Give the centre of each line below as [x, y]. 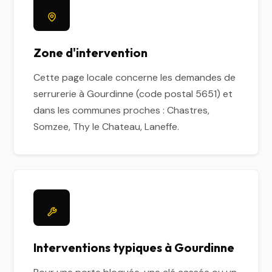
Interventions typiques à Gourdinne [134, 247]
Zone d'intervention [91, 53]
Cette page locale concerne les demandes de [135, 77]
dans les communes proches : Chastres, [122, 110]
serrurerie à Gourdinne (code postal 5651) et [133, 94]
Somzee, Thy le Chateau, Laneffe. [107, 127]
